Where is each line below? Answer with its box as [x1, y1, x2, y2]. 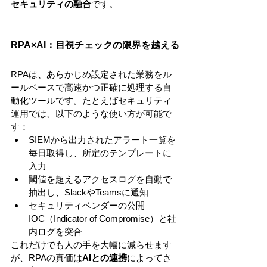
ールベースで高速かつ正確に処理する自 [11, 82, 172, 92]
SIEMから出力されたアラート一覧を [29, 135, 176, 145]
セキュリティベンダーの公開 [29, 200, 145, 210]
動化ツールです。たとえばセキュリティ [11, 95, 172, 105]
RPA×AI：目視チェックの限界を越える [11, 40, 179, 50]
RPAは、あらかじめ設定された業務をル [11, 69, 172, 79]
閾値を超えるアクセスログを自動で [29, 174, 172, 184]
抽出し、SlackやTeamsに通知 [29, 187, 148, 197]
